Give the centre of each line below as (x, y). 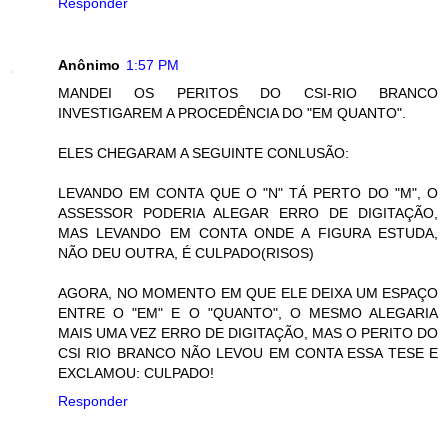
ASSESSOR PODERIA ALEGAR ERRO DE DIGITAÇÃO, (248, 212)
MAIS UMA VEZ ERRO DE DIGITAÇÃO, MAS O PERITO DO (248, 332)
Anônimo (89, 64)
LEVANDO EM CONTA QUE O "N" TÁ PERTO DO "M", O (248, 192)
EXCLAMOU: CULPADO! (136, 372)
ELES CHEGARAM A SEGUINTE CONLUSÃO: (203, 152)
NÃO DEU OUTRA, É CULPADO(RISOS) (186, 252)
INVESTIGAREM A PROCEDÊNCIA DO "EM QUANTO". (232, 112)
